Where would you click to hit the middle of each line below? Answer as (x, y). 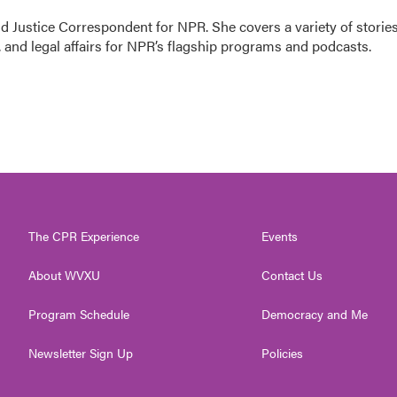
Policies (283, 353)
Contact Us (292, 275)
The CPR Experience (84, 236)
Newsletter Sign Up (81, 353)
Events (280, 236)
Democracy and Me (315, 314)
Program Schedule (79, 314)
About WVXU (64, 275)
